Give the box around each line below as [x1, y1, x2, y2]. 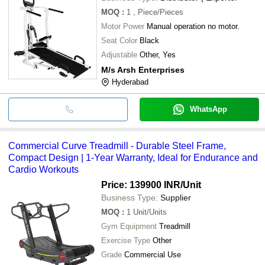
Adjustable [101, 50, 137, 59]
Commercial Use [124, 250, 181, 259]
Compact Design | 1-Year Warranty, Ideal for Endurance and [8, 152, 258, 163]
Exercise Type [101, 235, 150, 245]
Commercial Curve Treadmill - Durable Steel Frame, [8, 140, 226, 151]
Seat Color [101, 35, 137, 45]
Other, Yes [140, 50, 176, 59]
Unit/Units [133, 207, 167, 216]
